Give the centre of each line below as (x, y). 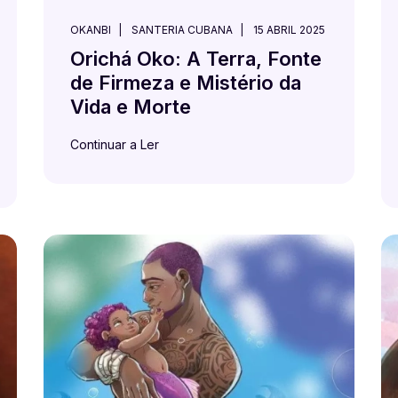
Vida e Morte (131, 106)
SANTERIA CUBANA (182, 29)
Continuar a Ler (115, 144)
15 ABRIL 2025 (289, 29)
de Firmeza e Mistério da (186, 82)
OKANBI (91, 29)
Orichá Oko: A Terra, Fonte (196, 58)
